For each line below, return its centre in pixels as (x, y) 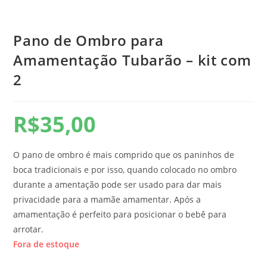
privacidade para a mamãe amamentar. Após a (107, 199)
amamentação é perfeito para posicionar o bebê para (120, 214)
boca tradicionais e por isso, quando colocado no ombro (125, 169)
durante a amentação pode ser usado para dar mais (118, 184)
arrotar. (29, 229)
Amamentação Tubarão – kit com (132, 60)
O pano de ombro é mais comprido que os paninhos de (124, 154)
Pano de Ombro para (89, 40)
